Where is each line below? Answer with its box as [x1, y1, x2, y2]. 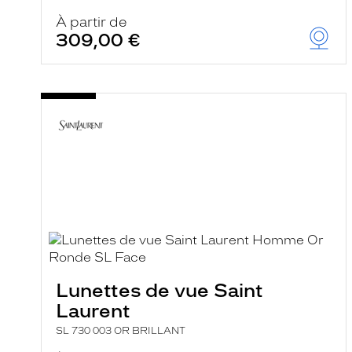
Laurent [56, 299, 130, 322]
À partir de [56, 14, 127, 30]
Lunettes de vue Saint [56, 279, 263, 302]
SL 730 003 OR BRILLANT [56, 325, 185, 336]
